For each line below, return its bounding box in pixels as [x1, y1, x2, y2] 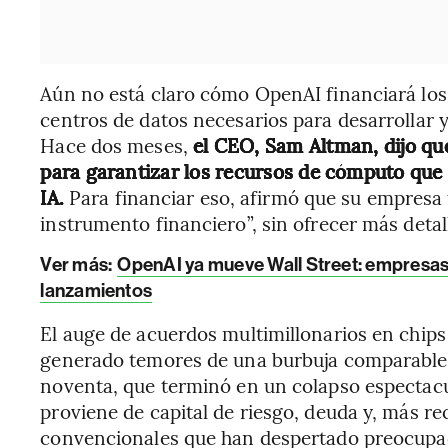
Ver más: [40, 253, 116, 276]
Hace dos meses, [40, 132, 188, 158]
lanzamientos [40, 279, 153, 302]
